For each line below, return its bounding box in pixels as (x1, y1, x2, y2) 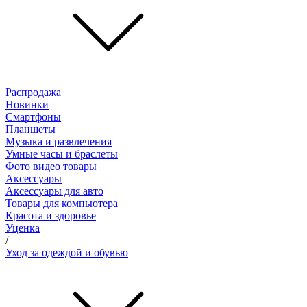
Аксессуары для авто (5, 184, 103, 197)
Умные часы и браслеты (5, 147, 118, 160)
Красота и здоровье (5, 209, 96, 221)
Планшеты (5, 123, 56, 135)
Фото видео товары (5, 160, 97, 172)
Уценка (5, 221, 40, 234)
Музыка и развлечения (5, 135, 112, 147)
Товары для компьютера (5, 197, 118, 209)
